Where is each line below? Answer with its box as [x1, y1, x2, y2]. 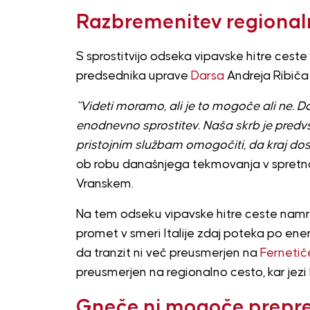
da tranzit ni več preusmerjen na [75, 246, 260, 259]
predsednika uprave [75, 69, 191, 82]
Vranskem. [75, 177, 134, 190]
